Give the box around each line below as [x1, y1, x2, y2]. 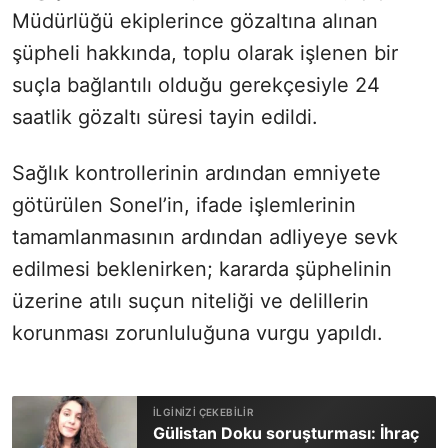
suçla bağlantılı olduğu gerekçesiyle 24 [12, 73, 380, 98]
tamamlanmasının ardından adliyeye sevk [12, 225, 398, 250]
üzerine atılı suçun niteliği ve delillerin [12, 289, 369, 314]
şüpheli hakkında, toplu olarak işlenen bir [12, 41, 398, 66]
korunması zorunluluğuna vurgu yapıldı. [12, 321, 383, 346]
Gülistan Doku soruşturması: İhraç [153, 423, 419, 444]
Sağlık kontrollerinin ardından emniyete [12, 161, 381, 186]
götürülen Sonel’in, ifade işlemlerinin [12, 193, 356, 218]
